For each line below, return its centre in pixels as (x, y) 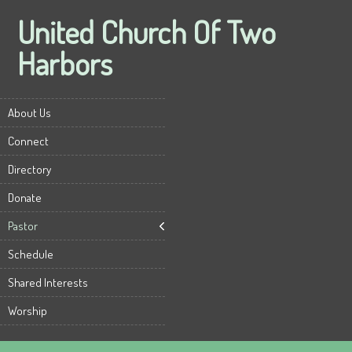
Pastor (23, 226)
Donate (25, 198)
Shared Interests (48, 282)
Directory (29, 169)
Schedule (31, 254)
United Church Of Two (147, 31)
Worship (27, 311)
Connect (28, 141)
